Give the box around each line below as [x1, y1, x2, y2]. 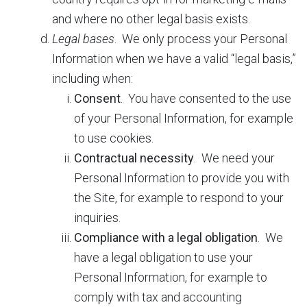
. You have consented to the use [121, 91, 291, 106]
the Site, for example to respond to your [74, 191, 284, 205]
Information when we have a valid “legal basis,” [52, 51, 296, 66]
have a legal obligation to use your [74, 250, 253, 265]
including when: [52, 71, 133, 86]
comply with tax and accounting [74, 290, 242, 304]
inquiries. [74, 210, 121, 225]
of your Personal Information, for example [74, 111, 293, 125]
